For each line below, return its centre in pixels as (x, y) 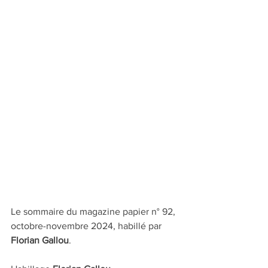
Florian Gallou (40, 240)
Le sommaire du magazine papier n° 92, (94, 212)
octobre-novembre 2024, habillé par (87, 226)
